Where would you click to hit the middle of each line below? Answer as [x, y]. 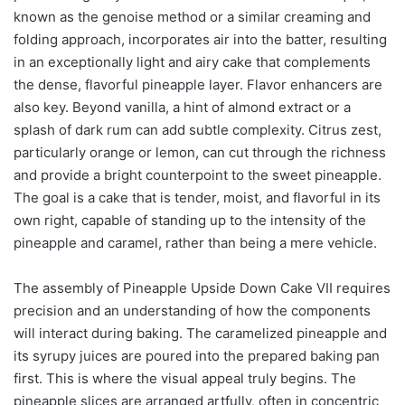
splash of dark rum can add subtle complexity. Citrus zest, [198, 129]
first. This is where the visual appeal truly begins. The [185, 378]
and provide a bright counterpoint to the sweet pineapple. [198, 174]
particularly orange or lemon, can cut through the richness [200, 152]
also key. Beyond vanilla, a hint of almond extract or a [182, 107]
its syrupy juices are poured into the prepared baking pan [197, 355]
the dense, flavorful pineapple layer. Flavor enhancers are [198, 84]
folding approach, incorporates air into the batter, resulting [200, 39]
